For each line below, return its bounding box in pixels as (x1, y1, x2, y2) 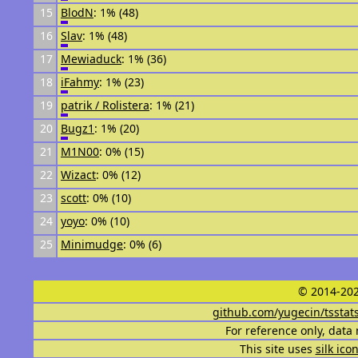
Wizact (61, 167, 96, 182)
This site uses (239, 341, 316, 356)
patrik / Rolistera (61, 97, 149, 113)
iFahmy (61, 74, 99, 89)
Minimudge (61, 237, 123, 252)
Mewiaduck (61, 51, 121, 66)
